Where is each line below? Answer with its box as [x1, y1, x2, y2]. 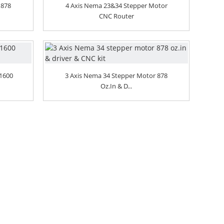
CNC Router [98, 11, 134, 21]
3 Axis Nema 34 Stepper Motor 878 [65, 71, 168, 80]
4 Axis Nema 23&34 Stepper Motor [65, 1, 167, 10]
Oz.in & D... [100, 81, 132, 91]
